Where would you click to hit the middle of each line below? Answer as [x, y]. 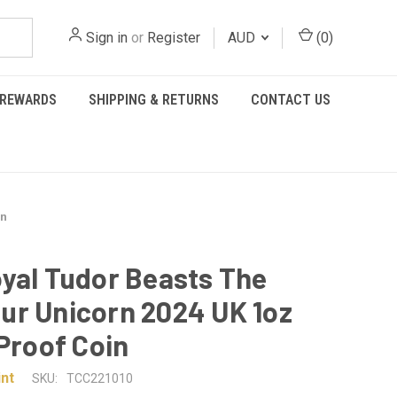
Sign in [107, 37]
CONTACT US [291, 100]
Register [174, 37]
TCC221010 [100, 378]
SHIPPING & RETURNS [154, 100]
